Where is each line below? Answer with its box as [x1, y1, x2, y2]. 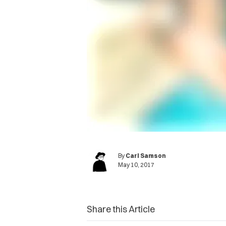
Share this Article [87, 203, 155, 215]
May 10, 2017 [118, 160, 154, 168]
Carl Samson [126, 151, 166, 159]
